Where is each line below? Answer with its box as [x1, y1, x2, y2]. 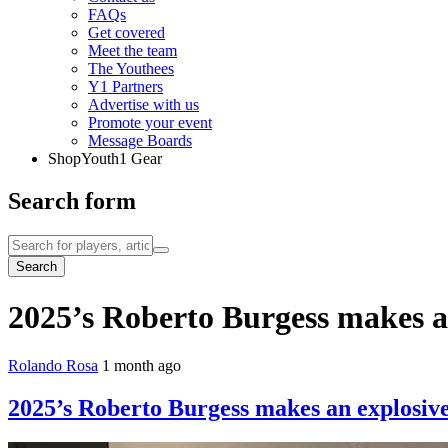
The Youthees [88, 60, 174, 78]
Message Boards [88, 132, 192, 150]
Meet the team [88, 42, 177, 60]
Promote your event [88, 114, 212, 132]
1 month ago [102, 357, 181, 375]
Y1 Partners [88, 78, 163, 96]
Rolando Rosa [8, 357, 98, 375]
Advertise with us [88, 96, 199, 114]
